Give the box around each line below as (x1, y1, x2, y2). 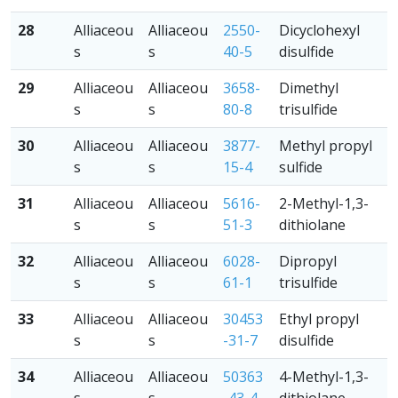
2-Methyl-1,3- (279, 194, 369, 213)
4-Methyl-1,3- (279, 367, 369, 386)
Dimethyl (279, 78, 338, 98)
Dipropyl (279, 251, 337, 271)
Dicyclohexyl (279, 20, 360, 40)
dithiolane (279, 215, 346, 235)
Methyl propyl (279, 136, 372, 155)
